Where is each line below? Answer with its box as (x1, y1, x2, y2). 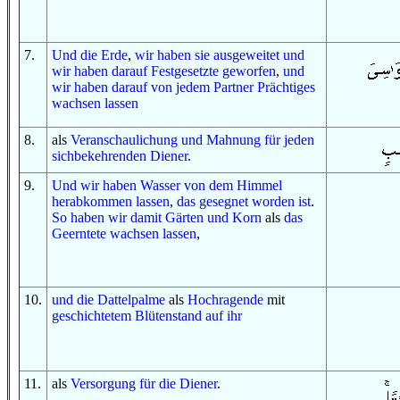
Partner (213, 79, 254, 95)
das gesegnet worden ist (177, 194, 311, 209)
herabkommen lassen (52, 194, 170, 209)
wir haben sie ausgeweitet (135, 47, 279, 62)
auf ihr (205, 308, 242, 323)
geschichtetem (52, 308, 131, 323)
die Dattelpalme (77, 292, 165, 307)
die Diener (159, 376, 217, 391)
